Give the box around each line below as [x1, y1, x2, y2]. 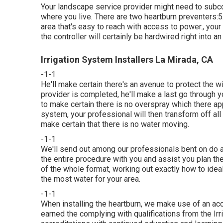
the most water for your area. [41, 174, 140, 184]
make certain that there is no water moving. [41, 119, 189, 129]
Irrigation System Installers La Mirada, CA [41, 54, 213, 65]
